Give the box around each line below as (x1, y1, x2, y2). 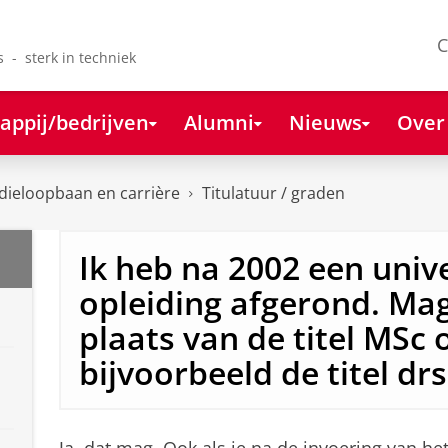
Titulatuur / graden (202, 182, 345, 205)
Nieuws (288, 107, 362, 136)
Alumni (183, 107, 254, 136)
